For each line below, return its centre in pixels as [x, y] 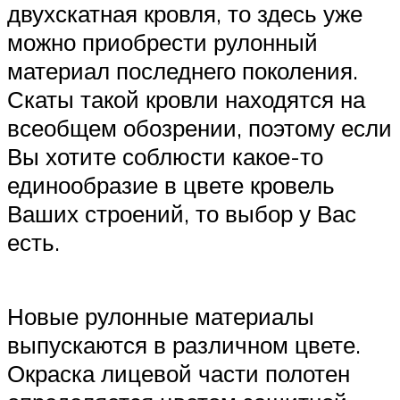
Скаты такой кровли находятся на [186, 99]
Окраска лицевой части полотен [179, 374]
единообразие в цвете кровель [171, 184]
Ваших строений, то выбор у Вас [182, 213]
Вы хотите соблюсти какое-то [165, 156]
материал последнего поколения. [183, 70]
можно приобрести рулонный [162, 42]
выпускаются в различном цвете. [184, 345]
